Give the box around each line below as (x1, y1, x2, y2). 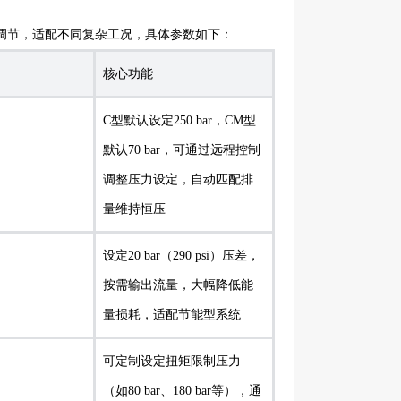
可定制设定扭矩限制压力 (103, 354, 241, 368)
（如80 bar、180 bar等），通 (103, 384, 261, 397)
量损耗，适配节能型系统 (103, 308, 241, 321)
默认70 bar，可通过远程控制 (103, 143, 260, 157)
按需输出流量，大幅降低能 (103, 278, 253, 292)
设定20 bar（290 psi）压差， (103, 249, 260, 262)
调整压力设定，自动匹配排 (103, 173, 253, 186)
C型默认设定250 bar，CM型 (103, 114, 256, 127)
